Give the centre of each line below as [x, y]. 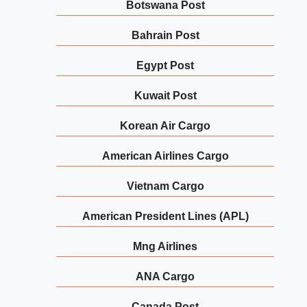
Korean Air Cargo [165, 126]
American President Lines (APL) [165, 217]
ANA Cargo [165, 277]
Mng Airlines [165, 247]
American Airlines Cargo [165, 156]
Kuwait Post [165, 96]
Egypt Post [165, 66]
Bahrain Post [165, 36]
